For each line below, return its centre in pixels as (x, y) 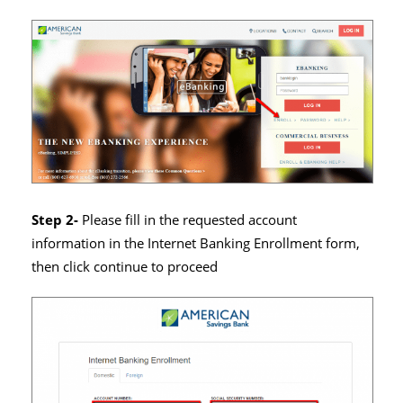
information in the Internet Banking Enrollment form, (196, 243)
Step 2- (57, 219)
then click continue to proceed (125, 266)
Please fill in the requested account (189, 219)
